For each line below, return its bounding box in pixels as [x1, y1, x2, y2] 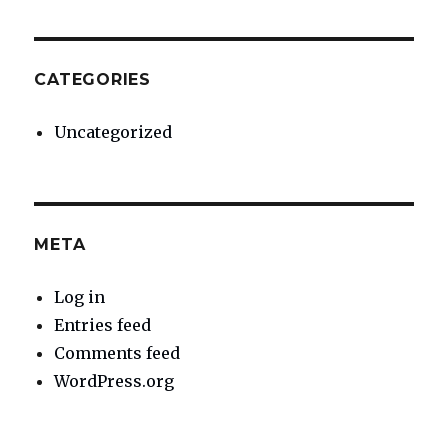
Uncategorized [54, 122, 173, 142]
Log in [54, 287, 106, 307]
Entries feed [54, 315, 152, 335]
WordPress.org [54, 371, 175, 391]
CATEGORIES [34, 70, 151, 89]
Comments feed [54, 343, 181, 363]
